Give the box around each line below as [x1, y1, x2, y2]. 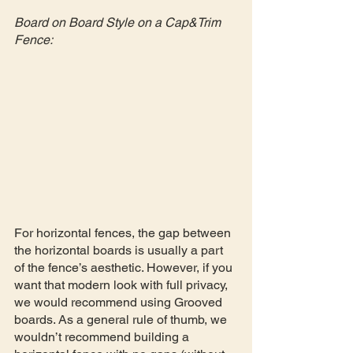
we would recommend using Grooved [14, 294, 225, 310]
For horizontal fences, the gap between [14, 225, 234, 240]
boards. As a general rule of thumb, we [14, 311, 230, 327]
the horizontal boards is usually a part [14, 242, 226, 258]
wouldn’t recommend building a [14, 329, 192, 344]
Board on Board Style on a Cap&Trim [14, 14, 224, 30]
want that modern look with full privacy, [14, 277, 231, 292]
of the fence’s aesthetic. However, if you [14, 259, 236, 275]
